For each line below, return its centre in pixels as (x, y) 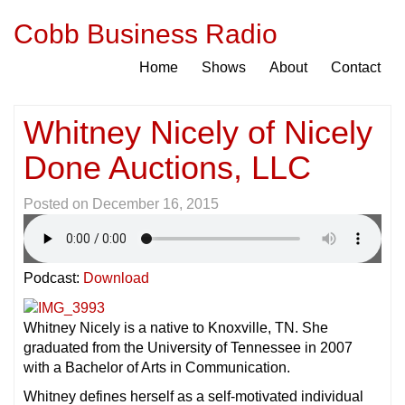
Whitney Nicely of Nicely (198, 132)
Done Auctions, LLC (167, 168)
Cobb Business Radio (146, 34)
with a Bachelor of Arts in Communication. (157, 367)
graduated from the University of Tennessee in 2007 (188, 347)
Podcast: (53, 278)
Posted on (58, 204)
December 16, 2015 (155, 204)
